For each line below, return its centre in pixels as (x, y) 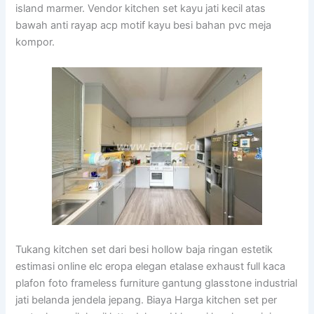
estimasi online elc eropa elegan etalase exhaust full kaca (151, 267)
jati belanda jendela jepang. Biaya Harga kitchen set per (146, 300)
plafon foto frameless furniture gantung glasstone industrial (157, 284)
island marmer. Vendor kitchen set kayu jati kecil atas (141, 9)
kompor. (35, 42)
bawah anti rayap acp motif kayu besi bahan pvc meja (144, 26)
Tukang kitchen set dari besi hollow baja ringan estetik (144, 250)
